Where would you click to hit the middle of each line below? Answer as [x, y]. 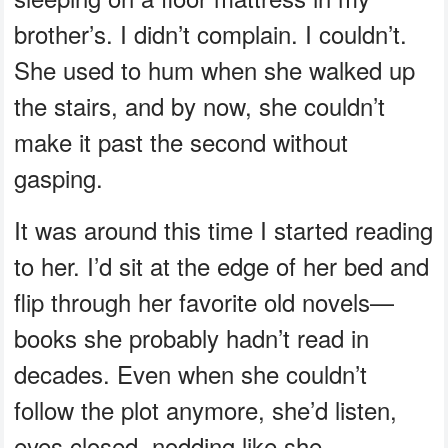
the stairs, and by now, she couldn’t [200, 106]
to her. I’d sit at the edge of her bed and [222, 266]
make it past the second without [181, 142]
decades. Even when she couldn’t [191, 374]
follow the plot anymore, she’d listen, [206, 410]
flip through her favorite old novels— [204, 302]
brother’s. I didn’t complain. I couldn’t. [211, 34]
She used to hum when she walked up [215, 70]
